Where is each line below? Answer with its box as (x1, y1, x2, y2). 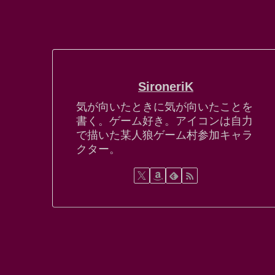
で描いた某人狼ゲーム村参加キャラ (76, 128, 253, 141)
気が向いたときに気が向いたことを (76, 100, 253, 113)
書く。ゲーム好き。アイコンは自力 (76, 114, 253, 127)
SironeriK (138, 79, 193, 93)
